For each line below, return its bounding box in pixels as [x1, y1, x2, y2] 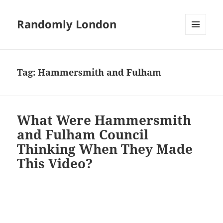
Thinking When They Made [17, 140, 193, 158]
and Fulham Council [17, 125, 149, 144]
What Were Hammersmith [17, 111, 192, 129]
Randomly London [17, 16, 117, 32]
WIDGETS [185, 51, 214, 60]
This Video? [17, 154, 93, 173]
